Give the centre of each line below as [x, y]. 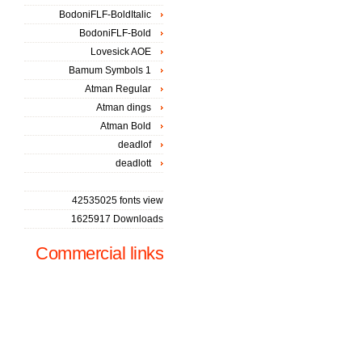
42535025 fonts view [118, 200]
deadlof [135, 145]
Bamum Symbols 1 [110, 70]
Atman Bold [126, 126]
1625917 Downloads [117, 219]
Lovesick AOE [121, 52]
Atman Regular [118, 89]
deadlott [133, 163]
